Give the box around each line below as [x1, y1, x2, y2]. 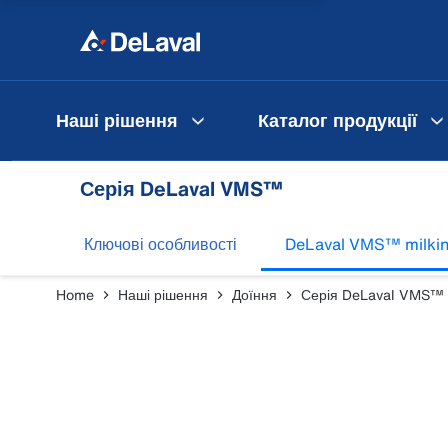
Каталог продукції [258, 106, 417, 133]
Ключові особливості [84, 232, 237, 256]
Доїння [232, 284, 277, 305]
